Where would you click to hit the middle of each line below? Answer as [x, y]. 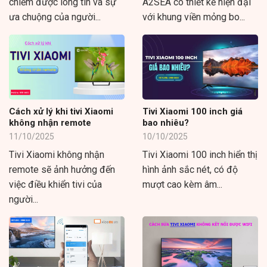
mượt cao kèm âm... [182, 184]
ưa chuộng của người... [55, 17]
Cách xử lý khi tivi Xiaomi [61, 112]
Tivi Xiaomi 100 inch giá [193, 112]
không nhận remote [50, 123]
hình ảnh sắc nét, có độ [190, 169]
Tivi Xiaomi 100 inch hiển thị [200, 154]
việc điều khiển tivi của [55, 184]
